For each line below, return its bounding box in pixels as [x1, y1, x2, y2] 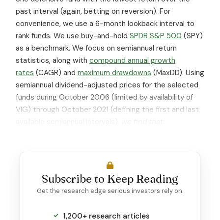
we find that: [121, 116, 165, 127]
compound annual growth [89, 55, 175, 65]
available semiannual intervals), [16, 116, 121, 127]
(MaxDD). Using [151, 67, 204, 78]
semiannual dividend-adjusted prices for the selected [16, 80, 198, 90]
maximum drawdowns [78, 67, 151, 78]
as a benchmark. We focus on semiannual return [16, 43, 177, 53]
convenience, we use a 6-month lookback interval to [16, 18, 194, 28]
